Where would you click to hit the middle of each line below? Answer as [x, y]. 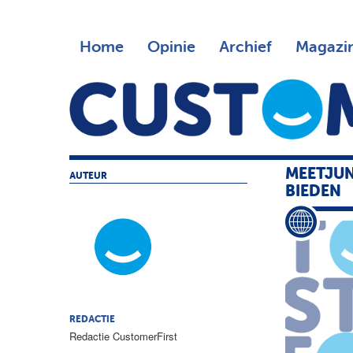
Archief [245, 47]
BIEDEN [314, 192]
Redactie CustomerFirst [123, 336]
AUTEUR [88, 176]
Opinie [171, 47]
